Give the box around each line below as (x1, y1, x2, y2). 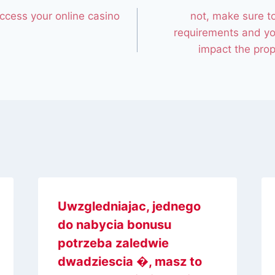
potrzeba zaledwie (57, 235, 169, 250)
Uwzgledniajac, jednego (57, 198, 201, 214)
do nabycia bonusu (57, 217, 171, 232)
